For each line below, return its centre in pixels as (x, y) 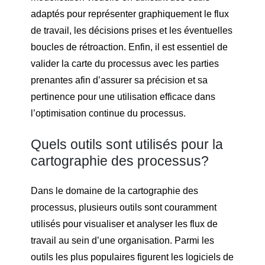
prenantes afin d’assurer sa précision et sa (119, 80)
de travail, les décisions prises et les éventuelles (132, 31)
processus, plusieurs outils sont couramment (124, 208)
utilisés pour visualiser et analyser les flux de (124, 224)
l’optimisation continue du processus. (108, 114)
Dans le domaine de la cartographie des (114, 191)
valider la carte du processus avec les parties (125, 64)
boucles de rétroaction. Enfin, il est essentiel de (129, 47)
